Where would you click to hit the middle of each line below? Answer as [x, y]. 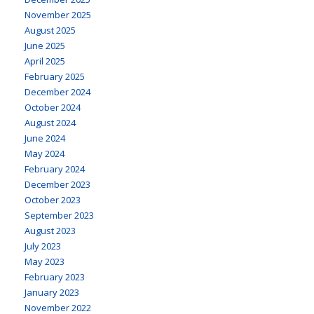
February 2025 [55, 76]
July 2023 [43, 246]
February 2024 [55, 169]
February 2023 [55, 277]
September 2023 [59, 215]
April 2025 [45, 61]
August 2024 [50, 122]
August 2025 [50, 30]
